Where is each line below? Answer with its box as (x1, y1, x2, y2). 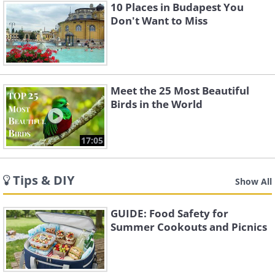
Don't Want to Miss (110, 14, 207, 28)
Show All (235, 176, 272, 187)
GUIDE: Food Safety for (110, 206, 228, 220)
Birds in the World (110, 97, 203, 111)
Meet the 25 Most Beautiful (110, 83, 249, 98)
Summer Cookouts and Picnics (110, 220, 267, 234)
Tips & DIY (13, 172, 74, 188)
